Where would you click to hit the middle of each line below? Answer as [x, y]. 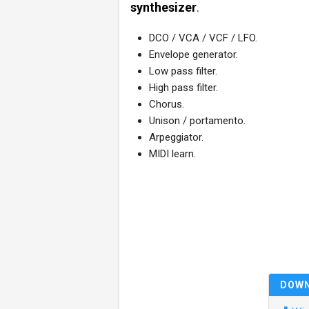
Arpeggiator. [176, 137]
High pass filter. [183, 88]
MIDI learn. [172, 154]
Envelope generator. [193, 54]
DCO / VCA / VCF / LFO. [203, 38]
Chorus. [167, 104]
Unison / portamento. [197, 121]
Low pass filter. [183, 71]
